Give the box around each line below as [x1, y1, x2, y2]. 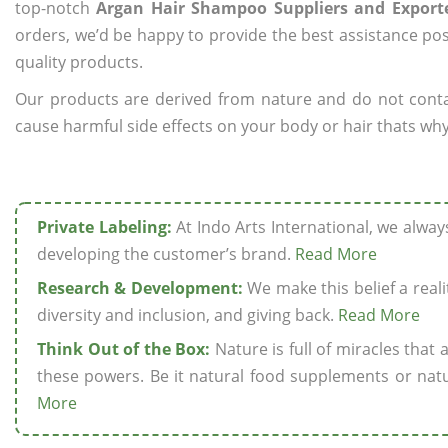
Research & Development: [37, 277, 243, 299]
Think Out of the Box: [37, 338, 211, 360]
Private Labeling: [37, 216, 172, 238]
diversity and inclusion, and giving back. [37, 304, 338, 326]
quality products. [15, 51, 143, 73]
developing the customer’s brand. [37, 243, 295, 265]
